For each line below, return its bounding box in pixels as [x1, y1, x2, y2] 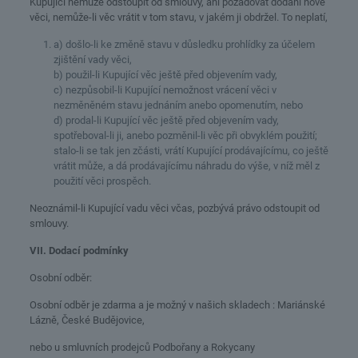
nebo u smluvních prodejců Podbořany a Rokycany [29, 341, 255, 353]
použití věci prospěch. [53, 175, 151, 187]
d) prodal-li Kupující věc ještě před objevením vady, [53, 114, 279, 126]
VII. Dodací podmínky [29, 245, 129, 257]
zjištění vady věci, [53, 54, 132, 66]
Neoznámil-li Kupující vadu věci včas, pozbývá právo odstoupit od [29, 202, 320, 214]
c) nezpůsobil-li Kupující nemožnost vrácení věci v [53, 84, 276, 96]
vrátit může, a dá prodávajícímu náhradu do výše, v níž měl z [53, 160, 320, 172]
